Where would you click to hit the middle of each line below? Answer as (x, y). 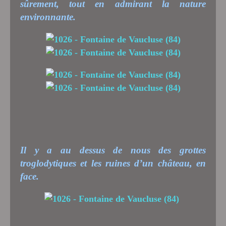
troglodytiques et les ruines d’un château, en (113, 163)
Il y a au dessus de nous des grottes (113, 150)
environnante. (48, 17)
